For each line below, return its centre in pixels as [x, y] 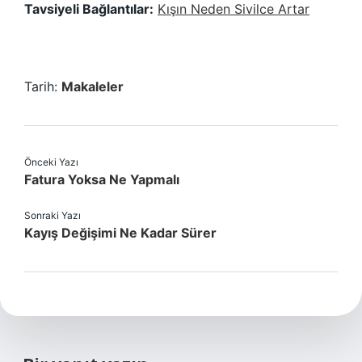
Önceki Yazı [51, 162]
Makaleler [93, 86]
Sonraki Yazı [53, 215]
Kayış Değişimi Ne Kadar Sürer [120, 233]
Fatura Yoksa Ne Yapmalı [102, 179]
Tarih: [43, 86]
